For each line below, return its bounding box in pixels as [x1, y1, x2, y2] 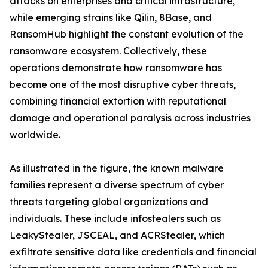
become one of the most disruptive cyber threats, [10, 78, 236, 91]
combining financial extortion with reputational [10, 95, 226, 108]
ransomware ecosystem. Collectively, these [10, 45, 207, 57]
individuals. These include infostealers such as [10, 212, 221, 225]
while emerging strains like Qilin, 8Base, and [10, 11, 212, 24]
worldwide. [10, 129, 60, 141]
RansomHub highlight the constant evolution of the [10, 28, 243, 41]
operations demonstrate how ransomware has [10, 62, 222, 74]
